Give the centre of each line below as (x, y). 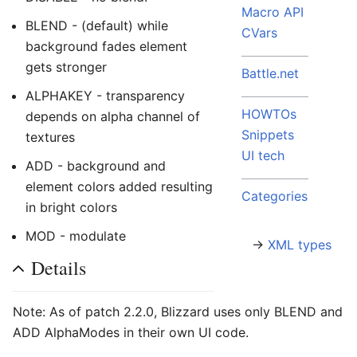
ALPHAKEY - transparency (105, 95)
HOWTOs (269, 114)
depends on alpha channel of (113, 116)
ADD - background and (96, 165)
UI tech (263, 155)
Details (59, 267)
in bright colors (71, 207)
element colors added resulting (119, 186)
